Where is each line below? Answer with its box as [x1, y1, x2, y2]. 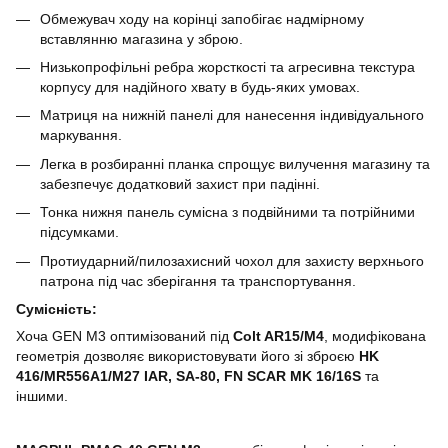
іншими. [16, 387, 68, 404]
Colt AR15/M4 [233, 327, 324, 344]
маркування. [40, 127, 122, 144]
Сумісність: [16, 300, 97, 317]
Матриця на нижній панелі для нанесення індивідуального [40, 107, 424, 124]
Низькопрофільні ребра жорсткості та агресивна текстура [40, 58, 415, 75]
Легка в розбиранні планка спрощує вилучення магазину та [40, 155, 430, 172]
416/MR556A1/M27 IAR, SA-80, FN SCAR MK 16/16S [16, 367, 361, 384]
